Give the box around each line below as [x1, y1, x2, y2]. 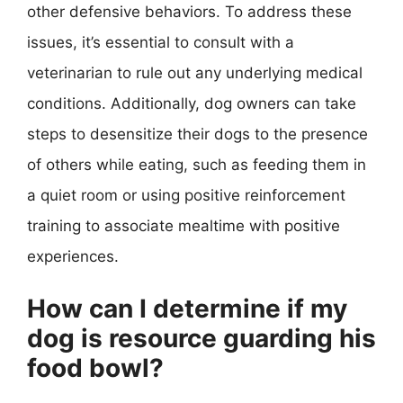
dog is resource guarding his [27, 323, 376, 354]
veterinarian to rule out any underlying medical [27, 63, 363, 82]
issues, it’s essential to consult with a [27, 32, 294, 51]
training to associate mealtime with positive [27, 216, 340, 235]
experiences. [27, 246, 119, 265]
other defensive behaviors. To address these [27, 2, 352, 21]
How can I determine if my [27, 293, 347, 324]
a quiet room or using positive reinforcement [27, 185, 345, 204]
